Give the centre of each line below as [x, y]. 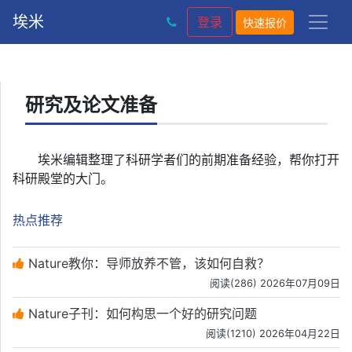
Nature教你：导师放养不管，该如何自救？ [147, 263]
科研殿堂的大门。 [63, 178]
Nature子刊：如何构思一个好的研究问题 [141, 313]
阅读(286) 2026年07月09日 [275, 283]
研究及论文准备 [91, 105]
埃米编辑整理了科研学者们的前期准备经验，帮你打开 [189, 159]
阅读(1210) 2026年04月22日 [273, 334]
